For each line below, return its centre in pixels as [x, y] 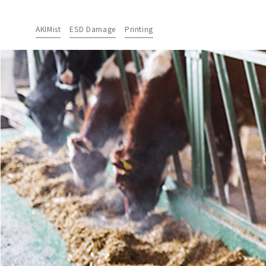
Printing [139, 29]
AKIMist [48, 29]
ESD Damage [93, 29]
